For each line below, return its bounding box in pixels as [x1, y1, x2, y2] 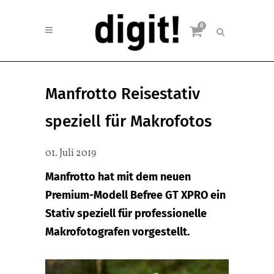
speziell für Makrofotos [45, 112, 212, 131]
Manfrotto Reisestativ [45, 84, 200, 103]
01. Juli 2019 [45, 147, 96, 160]
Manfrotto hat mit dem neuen [45, 170, 191, 183]
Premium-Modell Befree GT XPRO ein [45, 188, 226, 202]
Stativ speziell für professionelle [45, 207, 207, 220]
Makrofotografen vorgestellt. [45, 225, 190, 239]
